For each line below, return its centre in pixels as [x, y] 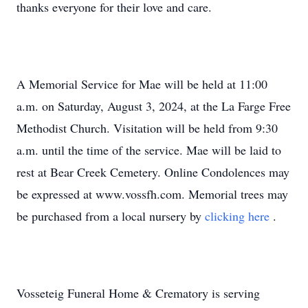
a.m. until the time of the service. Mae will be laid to [149, 150]
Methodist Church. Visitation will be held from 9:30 [147, 128]
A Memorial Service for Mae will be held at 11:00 [142, 84]
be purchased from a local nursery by [111, 216]
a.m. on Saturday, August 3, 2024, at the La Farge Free [154, 106]
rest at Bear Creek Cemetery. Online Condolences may [153, 172]
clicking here [239, 216]
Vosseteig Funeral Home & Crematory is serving [138, 293]
